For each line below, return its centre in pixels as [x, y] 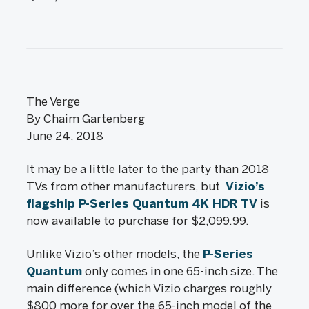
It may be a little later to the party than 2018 [148, 169]
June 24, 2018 [65, 136]
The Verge [53, 101]
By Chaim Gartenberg [86, 119]
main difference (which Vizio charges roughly [149, 288]
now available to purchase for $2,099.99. [138, 221]
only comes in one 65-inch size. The [180, 271]
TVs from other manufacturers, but [126, 186]
